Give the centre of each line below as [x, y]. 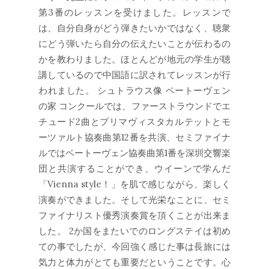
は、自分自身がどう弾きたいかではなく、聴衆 [134, 28]
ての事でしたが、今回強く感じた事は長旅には [134, 246]
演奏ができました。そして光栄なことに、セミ [134, 200]
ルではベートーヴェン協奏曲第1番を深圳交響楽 [134, 153]
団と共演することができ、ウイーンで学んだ [134, 168]
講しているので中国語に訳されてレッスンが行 [134, 75]
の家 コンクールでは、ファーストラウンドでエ [134, 106]
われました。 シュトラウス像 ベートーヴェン [134, 90]
